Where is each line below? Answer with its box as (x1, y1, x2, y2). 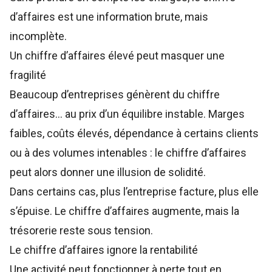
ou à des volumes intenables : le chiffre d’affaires (10, 146, 246, 160)
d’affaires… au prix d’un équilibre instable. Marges (10, 107, 245, 121)
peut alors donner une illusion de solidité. (10, 166, 206, 179)
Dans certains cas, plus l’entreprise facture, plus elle (10, 185, 259, 199)
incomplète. (10, 30, 67, 43)
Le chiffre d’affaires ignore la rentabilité (10, 243, 198, 257)
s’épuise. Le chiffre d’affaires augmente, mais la (10, 205, 239, 218)
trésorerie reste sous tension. (10, 224, 153, 237)
